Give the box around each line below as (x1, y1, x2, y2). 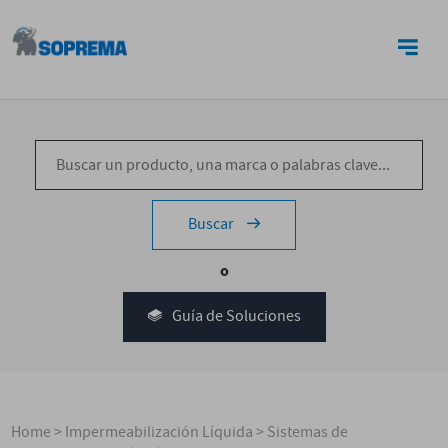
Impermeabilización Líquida (65, 422, 254, 443)
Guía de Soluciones (171, 306, 301, 327)
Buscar (188, 214, 237, 235)
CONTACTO (319, 14, 379, 31)
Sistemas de (267, 422, 349, 443)
